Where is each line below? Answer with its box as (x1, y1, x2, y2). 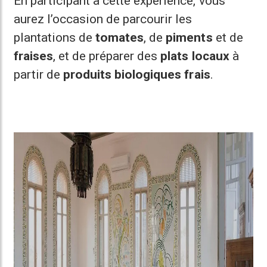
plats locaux (160, 49, 229, 63)
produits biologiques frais (63, 67, 210, 82)
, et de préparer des (53, 49, 161, 63)
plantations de (14, 30, 96, 45)
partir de (14, 67, 64, 82)
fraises (14, 49, 54, 63)
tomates (95, 30, 144, 45)
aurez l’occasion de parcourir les (14, 12, 193, 26)
